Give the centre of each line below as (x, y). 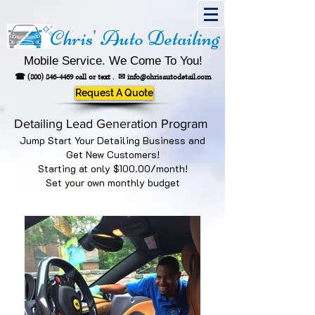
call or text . (95, 77)
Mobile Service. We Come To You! (113, 61)
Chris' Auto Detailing (135, 38)
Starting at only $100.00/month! (112, 168)
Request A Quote (114, 93)
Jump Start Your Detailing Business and (112, 140)
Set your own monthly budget (112, 182)
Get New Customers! (112, 154)
